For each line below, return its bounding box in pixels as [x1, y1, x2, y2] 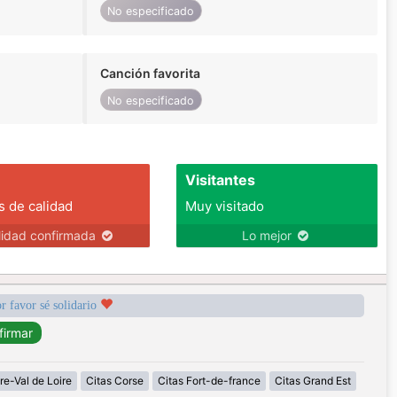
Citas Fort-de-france [157, 374, 261, 388]
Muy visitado [184, 198, 264, 215]
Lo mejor [242, 228, 296, 244]
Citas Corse [85, 374, 144, 388]
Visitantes [184, 171, 255, 190]
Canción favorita [99, 65, 200, 81]
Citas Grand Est [274, 374, 351, 388]
